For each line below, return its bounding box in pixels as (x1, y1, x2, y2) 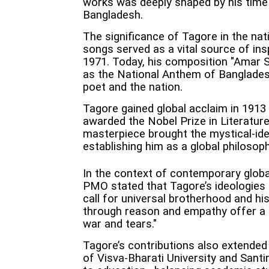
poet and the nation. (83, 80, 183, 94)
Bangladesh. (83, 8, 143, 22)
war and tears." (83, 217, 157, 231)
